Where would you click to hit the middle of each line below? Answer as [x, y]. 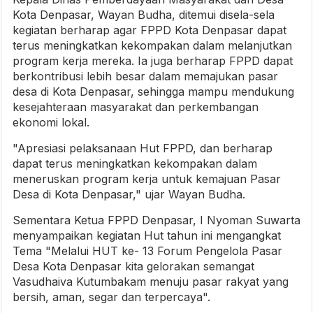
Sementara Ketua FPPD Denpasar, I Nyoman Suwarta [156, 220]
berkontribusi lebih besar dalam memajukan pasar [145, 76]
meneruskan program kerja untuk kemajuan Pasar [147, 179]
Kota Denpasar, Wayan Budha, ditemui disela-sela [144, 15]
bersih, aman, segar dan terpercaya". [111, 297]
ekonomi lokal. [51, 122]
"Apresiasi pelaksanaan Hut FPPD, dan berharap [143, 148]
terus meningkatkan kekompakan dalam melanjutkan [152, 45]
